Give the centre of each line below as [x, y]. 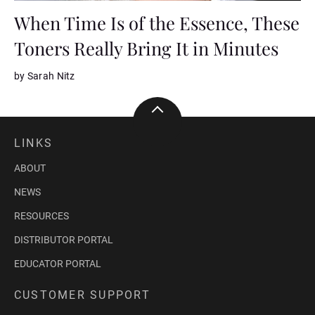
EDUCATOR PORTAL [58, 264]
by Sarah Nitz [45, 76]
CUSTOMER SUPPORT [82, 295]
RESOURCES [41, 216]
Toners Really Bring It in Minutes [146, 47]
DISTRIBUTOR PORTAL [64, 240]
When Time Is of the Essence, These [157, 22]
